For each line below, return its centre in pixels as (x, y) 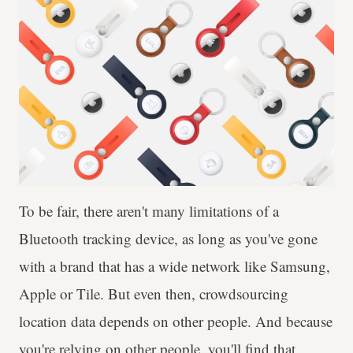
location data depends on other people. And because (176, 321)
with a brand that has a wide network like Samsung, (175, 266)
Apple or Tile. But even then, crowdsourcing (154, 294)
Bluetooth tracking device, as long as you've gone (168, 239)
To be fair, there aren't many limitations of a (149, 211)
